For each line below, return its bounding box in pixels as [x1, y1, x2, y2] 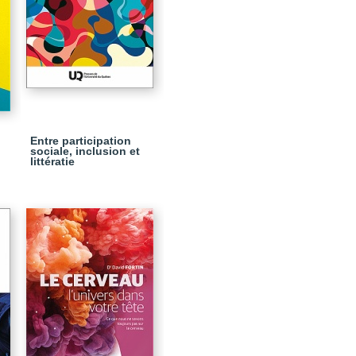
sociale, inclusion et [30, 145, 140, 157]
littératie [30, 155, 75, 168]
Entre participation [30, 134, 131, 147]
